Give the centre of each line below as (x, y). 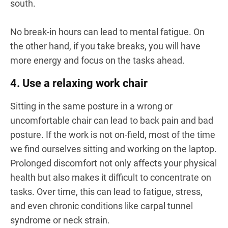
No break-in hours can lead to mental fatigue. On (107, 32)
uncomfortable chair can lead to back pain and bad (112, 120)
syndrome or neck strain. (60, 220)
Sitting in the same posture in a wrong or (91, 106)
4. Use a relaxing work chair (79, 83)
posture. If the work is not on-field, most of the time (113, 135)
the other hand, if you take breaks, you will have (105, 46)
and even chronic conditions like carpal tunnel (102, 206)
